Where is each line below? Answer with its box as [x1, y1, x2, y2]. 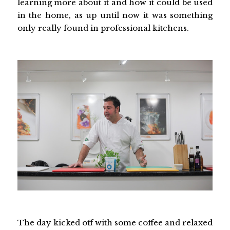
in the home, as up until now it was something [17, 10, 213, 21]
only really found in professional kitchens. [17, 23, 189, 33]
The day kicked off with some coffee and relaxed [17, 217, 213, 227]
